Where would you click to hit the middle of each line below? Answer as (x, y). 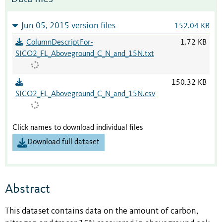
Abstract (28, 190)
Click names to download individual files (78, 128)
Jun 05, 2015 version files (68, 26)
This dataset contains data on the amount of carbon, (102, 212)
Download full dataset (63, 142)
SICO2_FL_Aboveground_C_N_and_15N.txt (85, 54)
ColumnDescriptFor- (59, 43)
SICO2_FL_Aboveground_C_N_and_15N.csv (85, 94)
